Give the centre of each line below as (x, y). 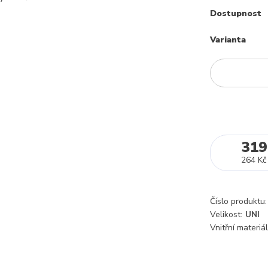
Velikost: (226, 214)
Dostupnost (236, 13)
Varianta (228, 39)
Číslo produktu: (238, 201)
